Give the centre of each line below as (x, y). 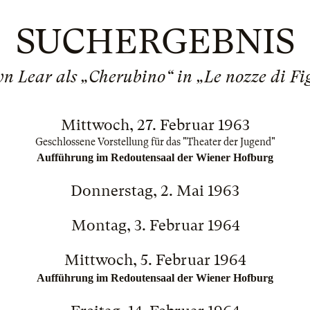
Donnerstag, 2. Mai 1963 (155, 191)
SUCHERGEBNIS (155, 42)
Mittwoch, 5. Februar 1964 (155, 260)
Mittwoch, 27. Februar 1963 (155, 125)
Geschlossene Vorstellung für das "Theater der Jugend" (155, 142)
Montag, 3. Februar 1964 (155, 225)
